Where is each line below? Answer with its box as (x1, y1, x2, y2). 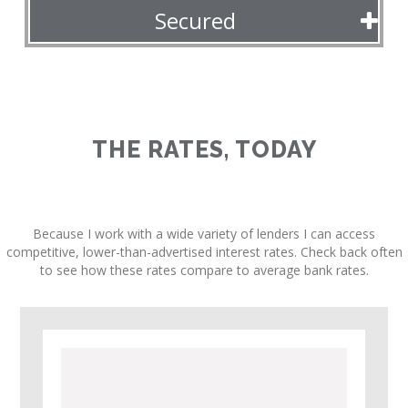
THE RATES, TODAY (91, 135, 317, 163)
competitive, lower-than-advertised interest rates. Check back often (5, 242, 403, 260)
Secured (154, 5, 236, 36)
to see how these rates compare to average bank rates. (39, 260, 369, 279)
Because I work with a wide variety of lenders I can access (33, 224, 375, 242)
